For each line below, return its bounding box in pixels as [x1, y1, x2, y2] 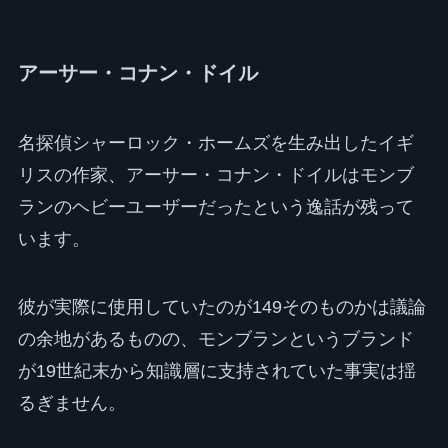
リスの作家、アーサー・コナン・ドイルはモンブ [17, 164, 414, 185]
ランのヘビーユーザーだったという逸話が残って [17, 196, 414, 217]
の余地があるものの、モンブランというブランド [17, 328, 414, 349]
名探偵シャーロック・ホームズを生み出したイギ [17, 132, 414, 153]
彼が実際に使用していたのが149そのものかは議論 [17, 296, 426, 317]
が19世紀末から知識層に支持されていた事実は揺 [17, 360, 416, 381]
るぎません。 [17, 392, 126, 413]
